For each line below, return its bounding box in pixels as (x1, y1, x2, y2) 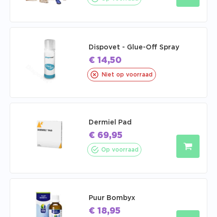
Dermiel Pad (89, 119, 132, 126)
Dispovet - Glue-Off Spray (89, 44, 179, 51)
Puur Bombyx (89, 195, 135, 201)
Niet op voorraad (102, 72, 153, 77)
